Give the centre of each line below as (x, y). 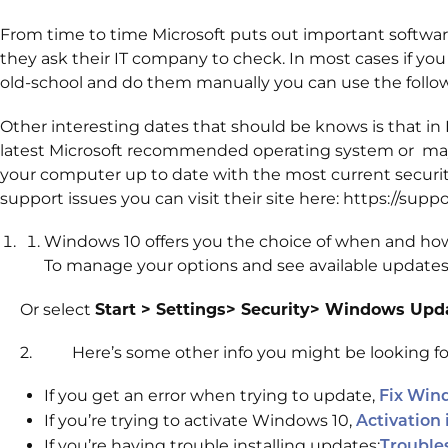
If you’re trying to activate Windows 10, (200, 421)
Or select (57, 309)
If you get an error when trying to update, (211, 396)
